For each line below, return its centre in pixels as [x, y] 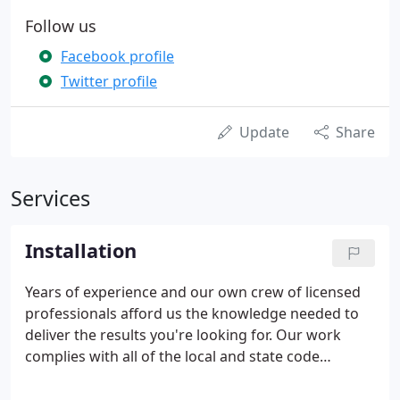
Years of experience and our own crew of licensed [193, 292]
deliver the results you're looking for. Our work [183, 335]
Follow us [61, 26]
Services [50, 198]
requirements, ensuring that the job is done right [191, 378]
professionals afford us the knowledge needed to [192, 313]
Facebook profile [117, 56]
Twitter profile [109, 81]
